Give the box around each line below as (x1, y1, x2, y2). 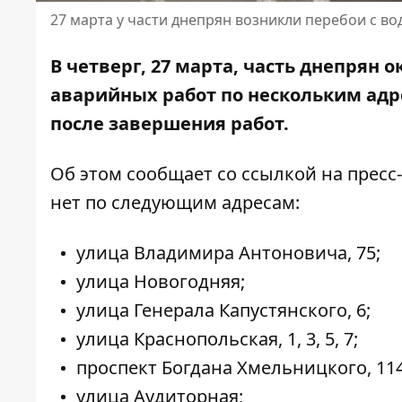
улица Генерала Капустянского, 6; (76, 298, 371, 323)
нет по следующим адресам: (50, 190, 300, 215)
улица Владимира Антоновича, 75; (76, 240, 380, 266)
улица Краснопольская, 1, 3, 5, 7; (76, 327, 358, 352)
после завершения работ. (50, 111, 289, 136)
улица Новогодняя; (76, 269, 245, 294)
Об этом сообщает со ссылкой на (50, 162, 347, 187)
